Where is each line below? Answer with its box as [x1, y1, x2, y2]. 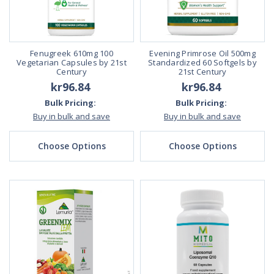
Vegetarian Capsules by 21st [17, 57, 127, 68]
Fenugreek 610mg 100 [30, 48, 113, 59]
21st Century [178, 66, 227, 78]
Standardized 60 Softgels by [148, 57, 257, 68]
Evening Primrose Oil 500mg [149, 48, 256, 59]
